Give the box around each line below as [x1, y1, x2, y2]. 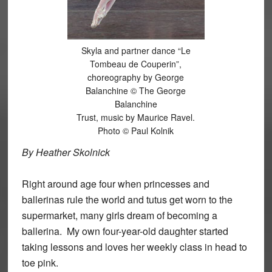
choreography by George [87, 70, 185, 83]
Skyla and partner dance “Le [81, 44, 191, 56]
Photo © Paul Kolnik [98, 124, 174, 137]
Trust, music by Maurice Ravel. [76, 110, 195, 123]
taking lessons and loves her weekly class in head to [21, 239, 247, 254]
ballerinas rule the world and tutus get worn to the [21, 192, 233, 206]
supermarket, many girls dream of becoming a [21, 208, 217, 222]
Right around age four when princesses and [21, 176, 209, 191]
